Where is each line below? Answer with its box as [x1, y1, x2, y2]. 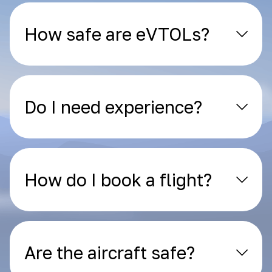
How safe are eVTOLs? [24, 24, 209, 44]
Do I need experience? [24, 97, 202, 117]
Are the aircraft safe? [24, 242, 195, 263]
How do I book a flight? [24, 169, 212, 190]
